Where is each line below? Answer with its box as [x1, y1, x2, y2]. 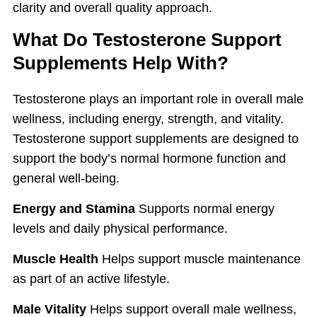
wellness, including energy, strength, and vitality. [13, 112, 284, 126]
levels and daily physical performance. [13, 221, 228, 236]
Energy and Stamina [13, 202, 135, 216]
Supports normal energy [135, 202, 275, 216]
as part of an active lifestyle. [13, 272, 170, 286]
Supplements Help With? [13, 52, 229, 74]
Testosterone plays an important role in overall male [13, 92, 304, 106]
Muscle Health [13, 252, 98, 266]
